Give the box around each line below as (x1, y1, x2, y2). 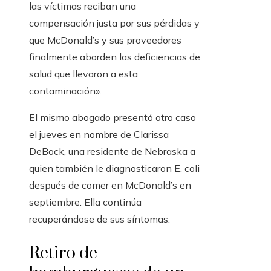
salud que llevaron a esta (29, 68, 138, 80)
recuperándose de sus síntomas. (29, 213, 170, 226)
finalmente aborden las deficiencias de (29, 51, 200, 64)
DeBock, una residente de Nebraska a (29, 145, 195, 158)
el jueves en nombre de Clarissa (29, 128, 169, 141)
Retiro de (29, 243, 97, 264)
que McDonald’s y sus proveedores (29, 34, 181, 47)
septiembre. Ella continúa (29, 196, 142, 209)
